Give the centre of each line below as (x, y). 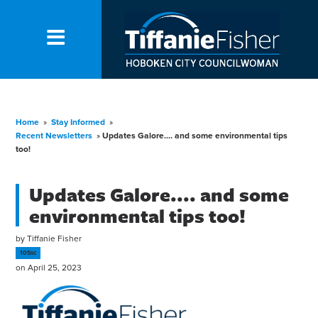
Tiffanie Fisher (55, 238)
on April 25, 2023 (49, 267)
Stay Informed (78, 122)
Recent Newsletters (54, 136)
